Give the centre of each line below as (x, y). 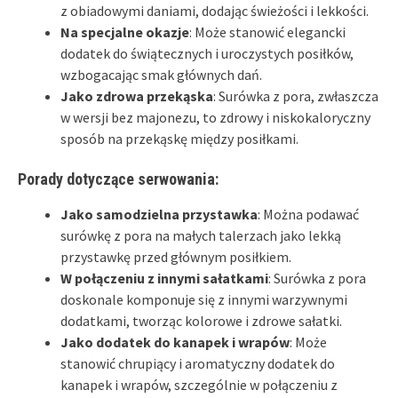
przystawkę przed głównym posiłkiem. (176, 256)
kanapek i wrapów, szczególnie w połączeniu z (199, 384)
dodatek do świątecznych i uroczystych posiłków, (207, 53)
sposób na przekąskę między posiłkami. (179, 138)
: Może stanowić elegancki (267, 32)
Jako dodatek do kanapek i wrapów (175, 342)
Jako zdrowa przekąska (137, 96)
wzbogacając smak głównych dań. (161, 74)
